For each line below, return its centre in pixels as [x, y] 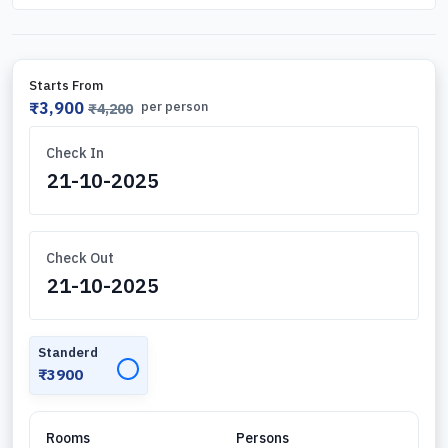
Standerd [68, 352]
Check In [75, 152]
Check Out [80, 257]
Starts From [66, 85]
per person [174, 106]
